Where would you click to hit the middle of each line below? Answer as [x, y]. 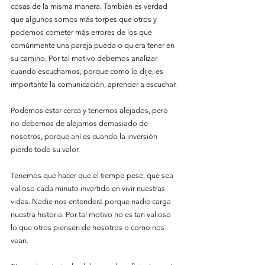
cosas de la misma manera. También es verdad [90, 6]
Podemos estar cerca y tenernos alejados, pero [90, 110]
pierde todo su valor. [46, 149]
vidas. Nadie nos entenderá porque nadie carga [92, 201]
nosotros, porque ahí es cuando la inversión [85, 136]
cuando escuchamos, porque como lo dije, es [88, 71]
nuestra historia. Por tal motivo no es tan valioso [92, 214]
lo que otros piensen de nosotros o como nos [88, 227]
